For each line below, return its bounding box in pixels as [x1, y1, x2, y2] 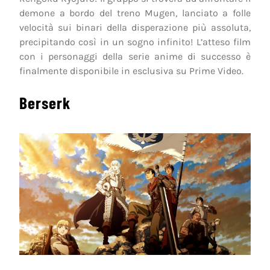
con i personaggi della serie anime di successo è [19, 51, 251, 63]
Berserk [19, 93, 71, 113]
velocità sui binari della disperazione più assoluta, [19, 22, 251, 34]
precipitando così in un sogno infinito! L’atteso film [19, 36, 251, 48]
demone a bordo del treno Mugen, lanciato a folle [19, 7, 251, 19]
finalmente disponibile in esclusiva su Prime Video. [19, 65, 243, 77]
